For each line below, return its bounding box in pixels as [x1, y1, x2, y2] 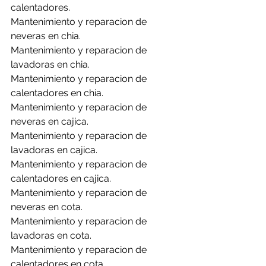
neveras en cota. [11, 201, 83, 213]
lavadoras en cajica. [11, 144, 97, 156]
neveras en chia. [11, 30, 81, 42]
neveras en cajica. [11, 116, 88, 127]
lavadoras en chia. [11, 59, 90, 70]
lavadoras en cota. [11, 230, 91, 241]
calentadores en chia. [11, 87, 103, 99]
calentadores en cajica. [11, 173, 111, 184]
